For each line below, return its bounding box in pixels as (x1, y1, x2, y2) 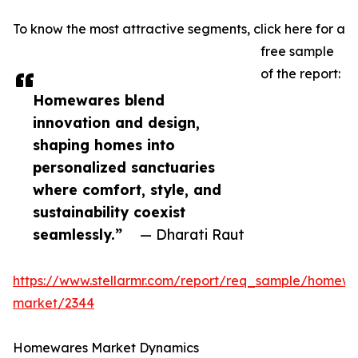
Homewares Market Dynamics (13, 340, 199, 356)
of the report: (261, 66, 340, 82)
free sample (261, 43, 334, 60)
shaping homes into (33, 136, 175, 154)
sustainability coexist (33, 203, 185, 221)
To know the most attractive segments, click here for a (13, 21, 345, 38)
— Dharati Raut (140, 225, 245, 244)
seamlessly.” (33, 225, 122, 244)
